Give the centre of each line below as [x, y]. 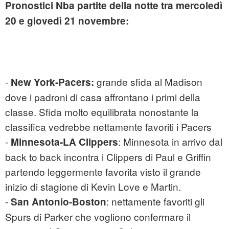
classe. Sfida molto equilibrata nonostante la [102, 111]
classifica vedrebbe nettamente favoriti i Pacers [108, 126]
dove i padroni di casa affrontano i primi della [103, 97]
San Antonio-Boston [59, 201]
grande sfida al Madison [148, 81]
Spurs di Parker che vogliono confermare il [98, 216]
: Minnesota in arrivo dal [170, 141]
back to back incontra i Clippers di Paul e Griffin [108, 156]
